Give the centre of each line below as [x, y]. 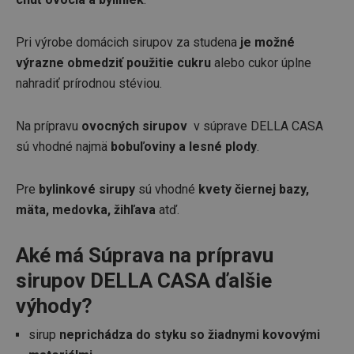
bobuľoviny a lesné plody [184, 147]
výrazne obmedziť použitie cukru [113, 63]
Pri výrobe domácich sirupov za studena [128, 42]
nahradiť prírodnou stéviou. [89, 83]
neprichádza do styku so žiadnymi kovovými [190, 335]
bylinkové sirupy [87, 189]
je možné [267, 42]
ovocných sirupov [136, 126]
